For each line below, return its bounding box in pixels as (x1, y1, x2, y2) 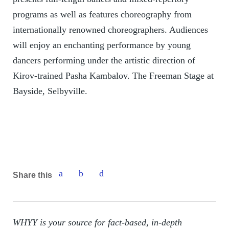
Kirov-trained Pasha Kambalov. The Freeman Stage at (12, 71, 214, 81)
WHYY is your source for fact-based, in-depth (12, 217, 182, 228)
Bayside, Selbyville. (12, 86, 87, 97)
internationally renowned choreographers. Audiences (12, 25, 208, 35)
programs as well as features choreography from (12, 9, 192, 20)
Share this (12, 170, 52, 179)
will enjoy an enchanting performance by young (12, 40, 191, 51)
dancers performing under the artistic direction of (12, 55, 195, 66)
